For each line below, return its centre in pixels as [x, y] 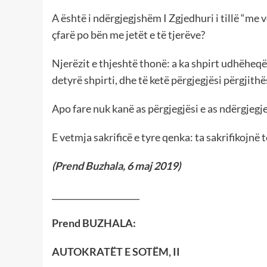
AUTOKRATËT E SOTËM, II [116, 252]
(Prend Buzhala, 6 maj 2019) [116, 166]
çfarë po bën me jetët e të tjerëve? [128, 35]
